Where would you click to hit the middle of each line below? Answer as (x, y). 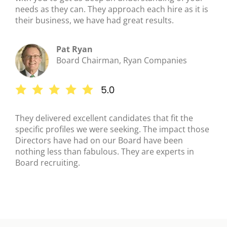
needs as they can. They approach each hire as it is (112, 9)
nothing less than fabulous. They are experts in (105, 152)
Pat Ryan (74, 49)
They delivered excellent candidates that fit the (104, 118)
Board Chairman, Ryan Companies (122, 61)
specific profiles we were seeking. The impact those (112, 129)
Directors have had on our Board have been (99, 141)
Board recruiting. (48, 163)
